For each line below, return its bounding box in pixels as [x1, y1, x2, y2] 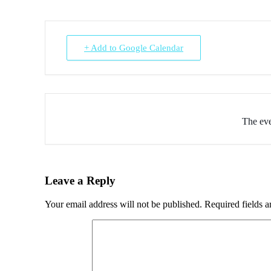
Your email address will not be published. [45, 198, 202, 209]
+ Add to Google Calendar [84, 43, 183, 53]
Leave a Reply [45, 174, 116, 187]
